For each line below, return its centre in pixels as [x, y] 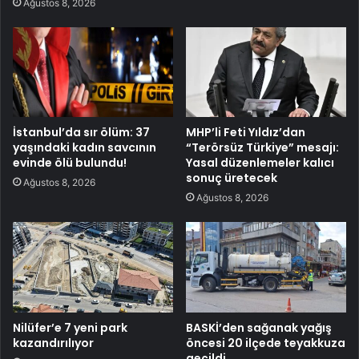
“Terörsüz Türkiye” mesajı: [262, 148]
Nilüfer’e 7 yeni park [70, 328]
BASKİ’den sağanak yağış [259, 328]
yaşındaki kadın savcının [85, 148]
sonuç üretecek [232, 178]
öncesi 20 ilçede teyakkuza [266, 343]
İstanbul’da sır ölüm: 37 [81, 133]
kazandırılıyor [53, 343]
